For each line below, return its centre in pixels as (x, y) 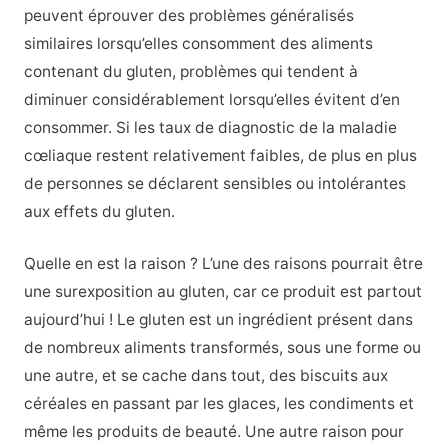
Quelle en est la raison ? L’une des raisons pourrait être (223, 264)
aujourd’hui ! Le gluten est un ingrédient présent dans (218, 320)
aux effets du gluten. (99, 211)
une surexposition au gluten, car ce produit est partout (222, 292)
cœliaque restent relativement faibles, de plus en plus (220, 155)
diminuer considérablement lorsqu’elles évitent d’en (211, 99)
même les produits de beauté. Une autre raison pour (213, 432)
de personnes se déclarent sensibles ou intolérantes (214, 183)
